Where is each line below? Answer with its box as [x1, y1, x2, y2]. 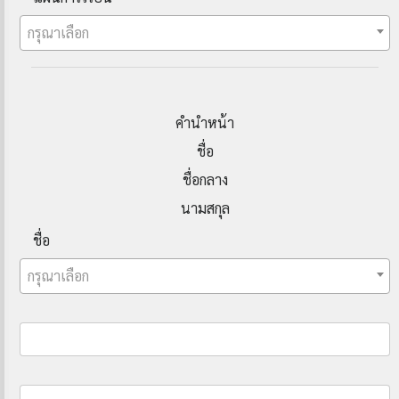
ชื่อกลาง [182, 170, 228, 189]
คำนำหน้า [175, 113, 234, 132]
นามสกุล [180, 199, 230, 217]
